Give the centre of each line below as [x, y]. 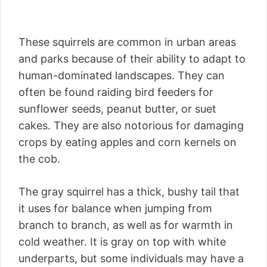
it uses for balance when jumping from [115, 209]
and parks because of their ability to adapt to [132, 59]
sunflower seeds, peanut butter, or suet [117, 109]
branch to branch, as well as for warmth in [126, 225]
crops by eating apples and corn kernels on [128, 142]
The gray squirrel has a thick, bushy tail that [129, 192]
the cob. [39, 159]
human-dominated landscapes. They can [122, 76]
